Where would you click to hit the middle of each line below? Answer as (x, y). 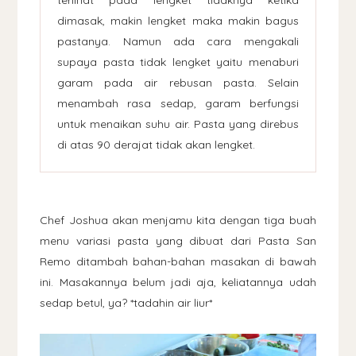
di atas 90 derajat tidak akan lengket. (157, 144)
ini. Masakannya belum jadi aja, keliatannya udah (178, 282)
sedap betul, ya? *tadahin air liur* (126, 302)
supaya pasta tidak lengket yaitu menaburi (178, 62)
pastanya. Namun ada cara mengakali (178, 41)
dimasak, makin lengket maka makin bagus (178, 20)
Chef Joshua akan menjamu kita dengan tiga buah (178, 220)
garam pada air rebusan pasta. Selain (178, 82)
